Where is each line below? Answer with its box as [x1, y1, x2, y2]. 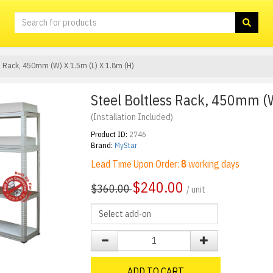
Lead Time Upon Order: [91, 158, 181, 170]
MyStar [115, 140, 137, 151]
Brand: [91, 140, 113, 151]
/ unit [186, 184, 205, 195]
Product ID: [91, 129, 127, 140]
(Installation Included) [91, 112, 173, 122]
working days [186, 158, 239, 170]
